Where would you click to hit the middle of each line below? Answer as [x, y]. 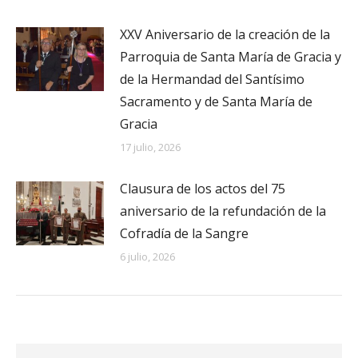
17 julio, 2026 [150, 147]
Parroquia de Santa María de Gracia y [231, 56]
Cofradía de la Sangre [184, 233]
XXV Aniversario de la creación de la [225, 34]
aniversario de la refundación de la [223, 211]
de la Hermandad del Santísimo [212, 79]
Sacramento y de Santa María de [216, 101]
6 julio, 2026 [147, 256]
